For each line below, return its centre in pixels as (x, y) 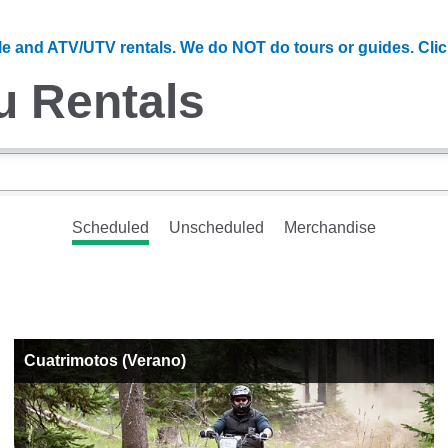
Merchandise (330, 227)
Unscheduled (216, 227)
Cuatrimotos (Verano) (104, 360)
